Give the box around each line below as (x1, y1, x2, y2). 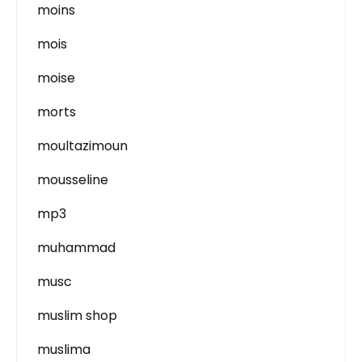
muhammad (37, 238, 116, 257)
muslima (37, 340, 90, 359)
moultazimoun (37, 137, 128, 155)
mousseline (37, 170, 108, 189)
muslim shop (37, 306, 117, 325)
